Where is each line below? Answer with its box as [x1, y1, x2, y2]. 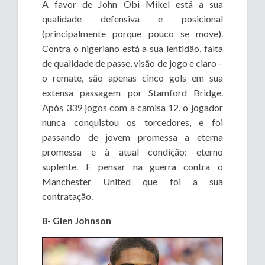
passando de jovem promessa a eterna [42, 131, 223, 143]
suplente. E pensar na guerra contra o [42, 161, 223, 173]
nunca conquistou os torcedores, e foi [42, 117, 223, 128]
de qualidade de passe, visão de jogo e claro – [42, 57, 223, 69]
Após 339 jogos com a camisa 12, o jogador [42, 102, 223, 114]
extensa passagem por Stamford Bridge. [42, 87, 223, 99]
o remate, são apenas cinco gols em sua [42, 72, 223, 84]
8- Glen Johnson [42, 215, 112, 227]
